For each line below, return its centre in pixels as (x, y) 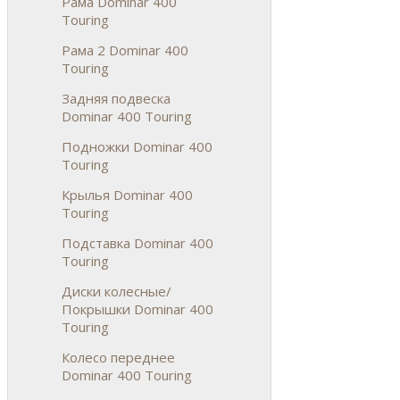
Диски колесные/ (117, 291)
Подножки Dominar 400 (137, 146)
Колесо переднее (118, 357)
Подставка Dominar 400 (137, 242)
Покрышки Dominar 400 (137, 308)
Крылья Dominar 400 (127, 194)
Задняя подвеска (116, 98)
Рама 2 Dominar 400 (125, 50)
